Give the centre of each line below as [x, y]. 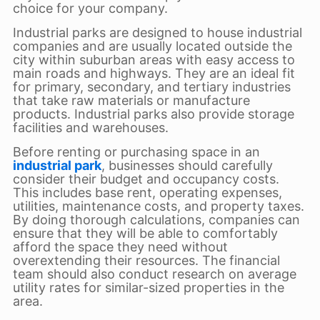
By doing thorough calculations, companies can [156, 220]
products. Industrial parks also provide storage [153, 114]
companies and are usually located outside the [152, 46]
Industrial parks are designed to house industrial [157, 32]
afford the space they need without [120, 247]
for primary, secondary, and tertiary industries [151, 87]
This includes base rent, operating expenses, [147, 192]
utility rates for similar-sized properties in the [148, 287]
